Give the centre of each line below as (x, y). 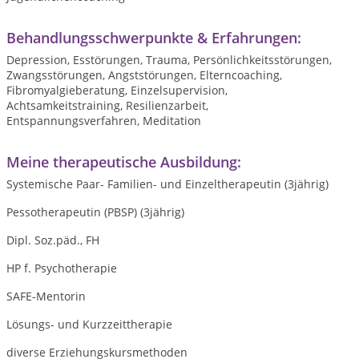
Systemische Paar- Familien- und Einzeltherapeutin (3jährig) (167, 184)
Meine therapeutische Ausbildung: (124, 162)
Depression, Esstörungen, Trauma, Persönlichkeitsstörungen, (169, 60)
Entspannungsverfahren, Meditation (104, 121)
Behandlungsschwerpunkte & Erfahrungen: (154, 38)
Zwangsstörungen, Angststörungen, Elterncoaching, (144, 75)
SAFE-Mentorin (46, 296)
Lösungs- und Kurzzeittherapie (89, 324)
